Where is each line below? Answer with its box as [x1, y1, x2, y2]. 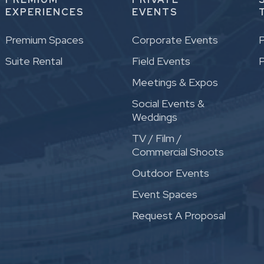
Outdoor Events [132, 166, 209, 180]
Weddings [132, 110, 177, 124]
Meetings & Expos [132, 75, 218, 90]
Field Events [132, 54, 190, 68]
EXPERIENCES [5, 6, 84, 19]
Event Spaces [132, 187, 197, 202]
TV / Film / [132, 131, 181, 146]
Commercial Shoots [132, 145, 224, 159]
